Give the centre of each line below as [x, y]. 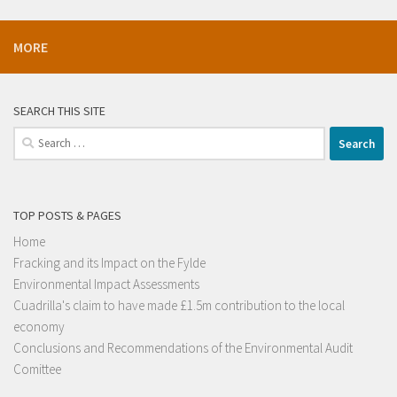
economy [39, 327]
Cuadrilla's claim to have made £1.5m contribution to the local [179, 306]
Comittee [37, 370]
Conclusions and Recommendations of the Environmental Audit [183, 348]
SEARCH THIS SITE [59, 111]
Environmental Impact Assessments [106, 284]
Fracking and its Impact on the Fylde [109, 263]
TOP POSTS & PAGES [67, 216]
